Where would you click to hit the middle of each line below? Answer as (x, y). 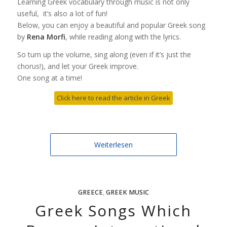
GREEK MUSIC (127, 193)
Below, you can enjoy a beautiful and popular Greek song (111, 25)
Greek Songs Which (113, 211)
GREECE (90, 193)
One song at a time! (49, 78)
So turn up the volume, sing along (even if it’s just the (104, 55)
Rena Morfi (46, 37)
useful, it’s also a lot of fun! (62, 14)
